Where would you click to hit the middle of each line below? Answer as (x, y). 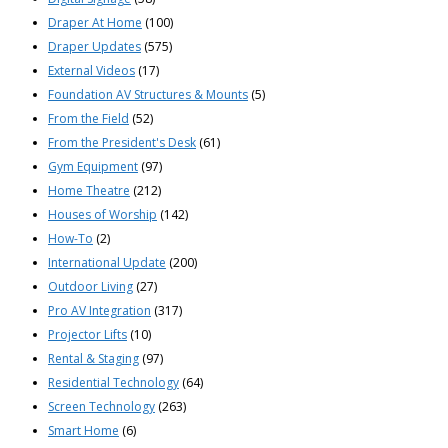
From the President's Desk (122, 143)
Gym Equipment (93, 167)
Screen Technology (101, 407)
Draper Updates (94, 47)
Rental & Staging (93, 359)
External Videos (91, 71)
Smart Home (83, 431)
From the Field (88, 119)
